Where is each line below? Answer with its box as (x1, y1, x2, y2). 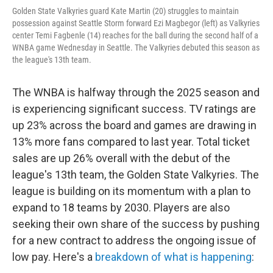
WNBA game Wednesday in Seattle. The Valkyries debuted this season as (12, 43, 260, 52)
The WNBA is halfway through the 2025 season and (12, 86, 260, 99)
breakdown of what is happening (95, 250, 252, 263)
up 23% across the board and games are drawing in (12, 119, 257, 132)
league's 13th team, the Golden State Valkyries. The (12, 168, 259, 181)
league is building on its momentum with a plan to (12, 185, 250, 197)
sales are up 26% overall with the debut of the (12, 152, 230, 165)
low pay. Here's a (12, 250, 95, 263)
